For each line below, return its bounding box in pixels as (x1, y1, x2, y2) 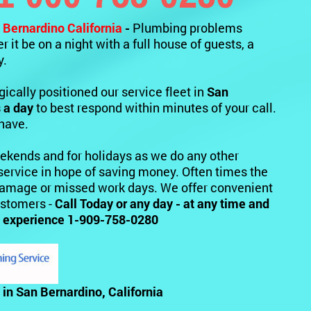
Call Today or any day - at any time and (55, 196, 269, 212)
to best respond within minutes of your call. (33, 100, 276, 117)
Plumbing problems (133, 20, 242, 37)
